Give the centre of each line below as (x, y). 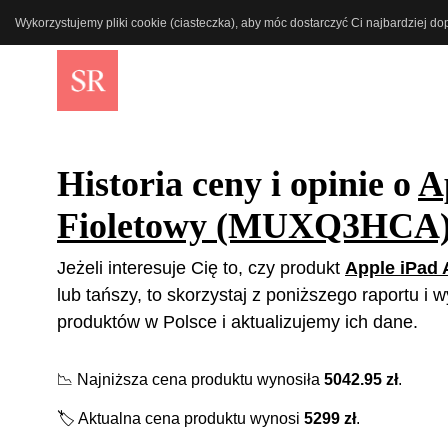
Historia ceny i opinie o (237, 183)
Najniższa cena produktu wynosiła (198, 379)
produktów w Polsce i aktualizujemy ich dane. (237, 321)
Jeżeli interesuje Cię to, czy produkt (201, 267)
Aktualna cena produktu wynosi (189, 418)
